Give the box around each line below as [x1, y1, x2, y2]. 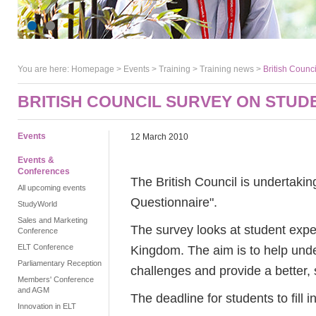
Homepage [71, 64, 114, 74]
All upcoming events [18, 183, 86, 192]
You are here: [18, 64, 71, 74]
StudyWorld [18, 200, 57, 208]
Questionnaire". [130, 195, 217, 209]
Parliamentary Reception [18, 259, 102, 267]
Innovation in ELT [18, 302, 76, 310]
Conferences [18, 166, 70, 176]
